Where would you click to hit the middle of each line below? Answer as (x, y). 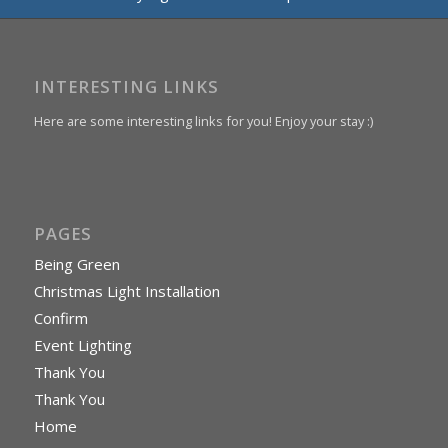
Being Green (76, 264)
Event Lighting (82, 345)
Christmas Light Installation (126, 291)
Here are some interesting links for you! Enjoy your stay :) (203, 121)
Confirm (60, 318)
